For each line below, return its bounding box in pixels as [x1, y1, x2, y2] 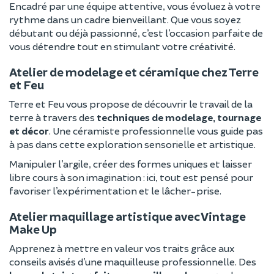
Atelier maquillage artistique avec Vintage [9, 209, 246, 224]
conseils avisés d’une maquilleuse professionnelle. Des [9, 256, 256, 268]
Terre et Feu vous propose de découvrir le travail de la [9, 98, 253, 110]
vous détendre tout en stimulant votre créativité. [9, 40, 235, 53]
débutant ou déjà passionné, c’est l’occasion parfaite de [9, 27, 263, 39]
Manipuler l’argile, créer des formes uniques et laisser [9, 158, 252, 170]
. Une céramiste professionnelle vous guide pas [49, 125, 263, 137]
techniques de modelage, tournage [97, 111, 261, 124]
